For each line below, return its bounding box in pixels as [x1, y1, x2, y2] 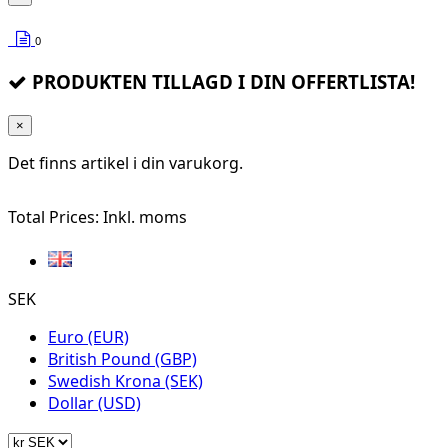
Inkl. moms [103, 205, 187, 228]
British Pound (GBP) [48, 347, 197, 370]
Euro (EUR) [48, 325, 129, 348]
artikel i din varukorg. [81, 151, 243, 174]
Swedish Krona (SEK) [48, 369, 203, 392]
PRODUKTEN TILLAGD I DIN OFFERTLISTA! [27, 68, 415, 94]
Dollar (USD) [48, 391, 141, 414]
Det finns [8, 151, 81, 174]
